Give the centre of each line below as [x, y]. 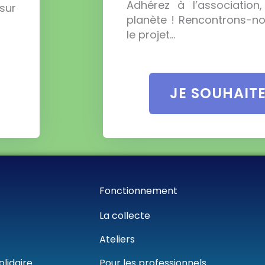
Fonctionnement [138, 190]
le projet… [151, 35]
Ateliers [117, 239]
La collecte [125, 215]
